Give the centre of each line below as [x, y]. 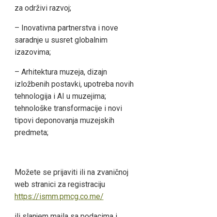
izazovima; [32, 52]
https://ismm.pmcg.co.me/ [59, 196]
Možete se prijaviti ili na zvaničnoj [71, 172]
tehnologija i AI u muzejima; [60, 96]
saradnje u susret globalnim [61, 40]
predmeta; [31, 132]
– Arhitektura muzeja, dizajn [61, 72]
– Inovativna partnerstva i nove [66, 28]
